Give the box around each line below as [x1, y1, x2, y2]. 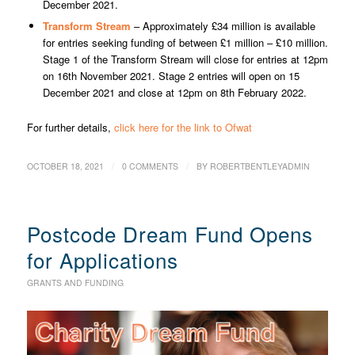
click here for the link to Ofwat [113, 119, 252, 135]
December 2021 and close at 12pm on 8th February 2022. [42, 84, 307, 100]
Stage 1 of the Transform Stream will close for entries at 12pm [42, 51, 328, 67]
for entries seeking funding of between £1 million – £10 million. [42, 34, 328, 50]
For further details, [26, 119, 114, 135]
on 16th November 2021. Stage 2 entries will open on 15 [42, 67, 300, 83]
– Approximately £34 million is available [130, 17, 315, 33]
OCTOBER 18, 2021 [26, 159, 104, 172]
